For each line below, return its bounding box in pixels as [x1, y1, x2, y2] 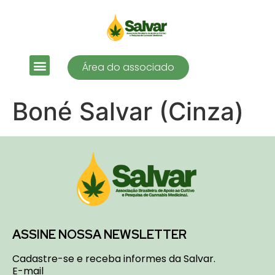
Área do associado [82, 60, 174, 74]
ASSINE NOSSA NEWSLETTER [12, 227, 187, 242]
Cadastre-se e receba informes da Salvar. [12, 252, 215, 266]
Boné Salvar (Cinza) [12, 96, 244, 126]
